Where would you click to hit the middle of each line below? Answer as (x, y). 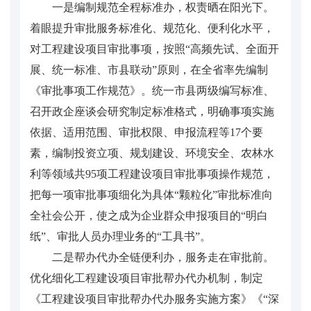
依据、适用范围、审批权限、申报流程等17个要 (146, 132)
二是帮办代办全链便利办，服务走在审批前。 (163, 257)
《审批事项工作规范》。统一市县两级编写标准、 (152, 90)
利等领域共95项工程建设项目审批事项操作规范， (152, 174)
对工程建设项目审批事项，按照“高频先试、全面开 (154, 49)
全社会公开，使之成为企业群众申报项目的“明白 (149, 215)
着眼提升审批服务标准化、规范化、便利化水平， (152, 28)
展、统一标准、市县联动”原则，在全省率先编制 (149, 69)
